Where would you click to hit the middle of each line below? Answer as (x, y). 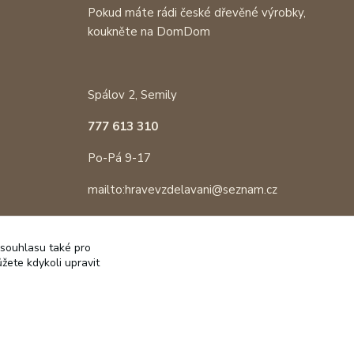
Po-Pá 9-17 (119, 158)
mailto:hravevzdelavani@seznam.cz (182, 190)
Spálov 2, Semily (134, 95)
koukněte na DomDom (149, 32)
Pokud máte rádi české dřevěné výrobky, (196, 13)
